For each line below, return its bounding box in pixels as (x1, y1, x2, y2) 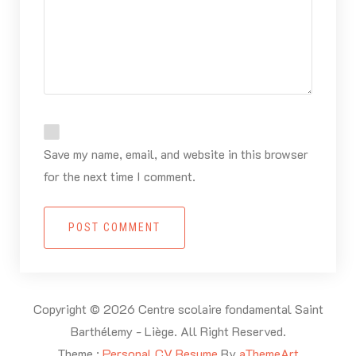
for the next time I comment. (43, 167, 195, 184)
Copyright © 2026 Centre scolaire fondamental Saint (33, 300, 323, 318)
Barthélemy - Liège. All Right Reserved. (70, 323, 286, 340)
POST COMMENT (68, 220, 161, 234)
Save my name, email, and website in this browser (43, 145, 308, 162)
